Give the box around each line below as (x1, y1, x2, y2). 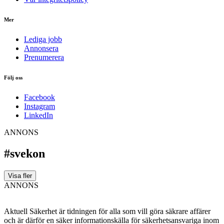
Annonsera (24, 43, 58, 52)
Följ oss (4, 74, 22, 80)
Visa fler (8, 171, 32, 179)
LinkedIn (24, 110, 53, 119)
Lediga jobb (24, 34, 62, 43)
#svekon (4, 146, 45, 160)
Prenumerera (24, 52, 64, 61)
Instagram (24, 101, 55, 110)
